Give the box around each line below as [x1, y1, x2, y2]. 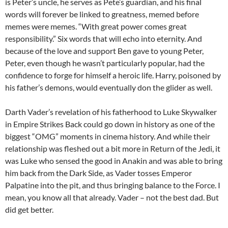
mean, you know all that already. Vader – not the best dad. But [5, 192, 219, 203]
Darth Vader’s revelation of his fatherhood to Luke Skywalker [5, 107, 217, 117]
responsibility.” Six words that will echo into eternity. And [5, 34, 202, 44]
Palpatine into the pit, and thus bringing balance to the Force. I [5, 180, 220, 190]
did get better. [5, 205, 53, 215]
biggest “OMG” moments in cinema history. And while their [5, 131, 210, 141]
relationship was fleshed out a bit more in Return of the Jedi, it [5, 144, 220, 154]
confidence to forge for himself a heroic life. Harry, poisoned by [5, 70, 221, 80]
